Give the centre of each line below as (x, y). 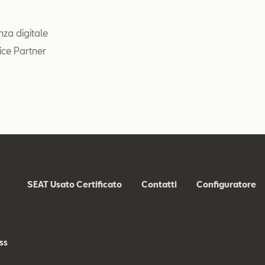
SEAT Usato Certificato (74, 184)
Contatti (159, 184)
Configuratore (226, 184)
